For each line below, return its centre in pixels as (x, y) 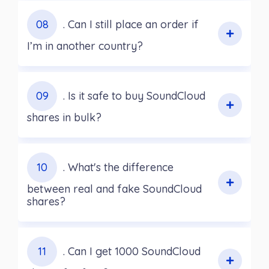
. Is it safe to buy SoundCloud (134, 96)
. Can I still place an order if (131, 25)
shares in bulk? (64, 118)
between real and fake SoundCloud (114, 189)
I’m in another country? (85, 46)
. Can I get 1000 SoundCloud (132, 252)
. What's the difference (118, 168)
